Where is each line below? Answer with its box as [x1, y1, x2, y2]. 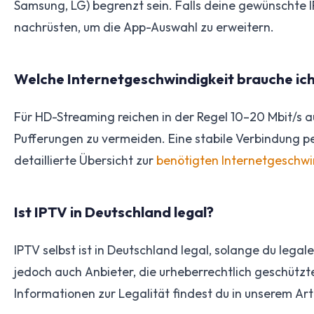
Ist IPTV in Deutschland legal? [14, 202, 214, 221]
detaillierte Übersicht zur [14, 151, 156, 168]
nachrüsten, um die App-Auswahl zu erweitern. [14, 18, 274, 35]
